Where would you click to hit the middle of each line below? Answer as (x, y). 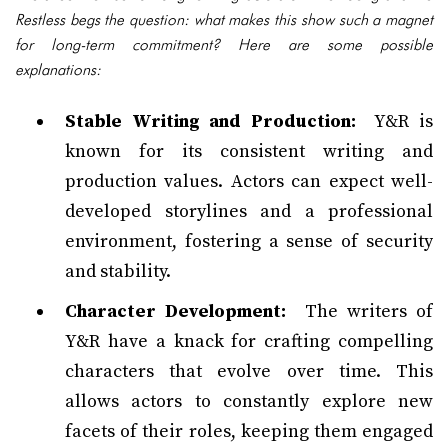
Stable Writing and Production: (210, 121)
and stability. (118, 271)
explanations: (58, 69)
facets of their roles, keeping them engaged (249, 431)
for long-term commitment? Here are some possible (224, 44)
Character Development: (176, 311)
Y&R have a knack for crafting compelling (249, 341)
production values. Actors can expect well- (249, 181)
